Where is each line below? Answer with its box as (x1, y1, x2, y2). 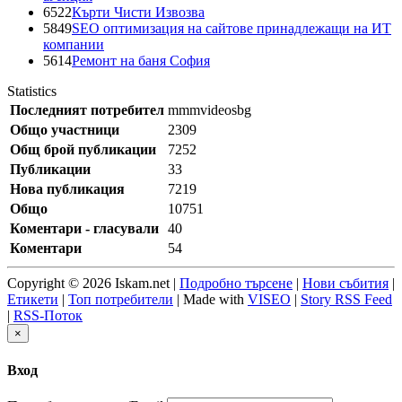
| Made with (173, 292, 248, 308)
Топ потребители (68, 292, 173, 308)
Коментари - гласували (10, 221, 159, 237)
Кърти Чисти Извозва (72, 4, 205, 21)
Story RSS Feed (301, 292, 392, 308)
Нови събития (302, 275, 389, 292)
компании (43, 37, 104, 53)
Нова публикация (10, 181, 125, 197)
